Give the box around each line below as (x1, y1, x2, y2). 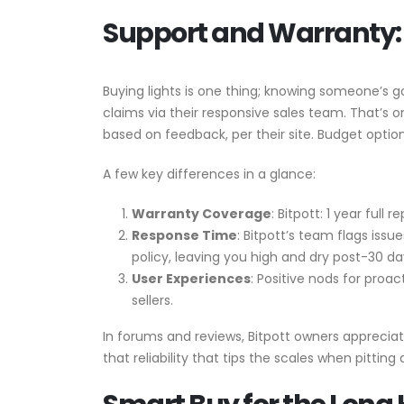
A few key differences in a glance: (103, 165, 316, 183)
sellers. (132, 291, 173, 309)
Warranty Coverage (132, 205, 271, 223)
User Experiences (132, 270, 251, 288)
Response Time (132, 226, 237, 244)
